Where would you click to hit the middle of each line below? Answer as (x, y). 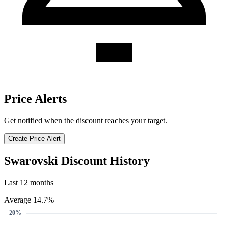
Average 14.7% (29, 199)
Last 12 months (29, 182)
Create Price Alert (34, 138)
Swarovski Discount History (77, 161)
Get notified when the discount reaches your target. (86, 120)
